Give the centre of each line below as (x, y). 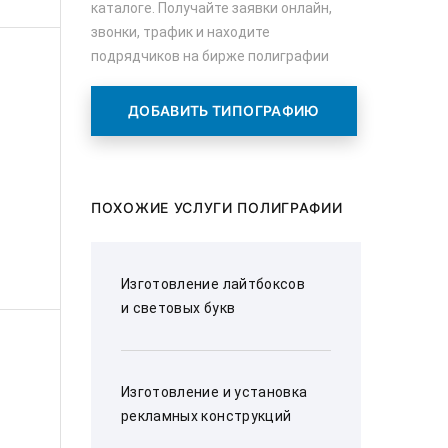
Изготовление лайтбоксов (213, 284)
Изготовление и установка (214, 392)
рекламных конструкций (206, 416)
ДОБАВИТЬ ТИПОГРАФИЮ (224, 110)
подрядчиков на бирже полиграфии (210, 56)
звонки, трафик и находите (180, 32)
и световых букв (178, 308)
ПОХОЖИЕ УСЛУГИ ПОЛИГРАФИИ (217, 207)
